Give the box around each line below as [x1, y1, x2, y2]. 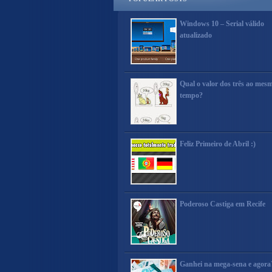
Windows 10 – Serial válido [180, 19, 264, 28]
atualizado [180, 31, 212, 39]
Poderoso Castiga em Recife [180, 200, 265, 208]
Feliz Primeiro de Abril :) [180, 140, 256, 148]
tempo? [180, 91, 203, 100]
